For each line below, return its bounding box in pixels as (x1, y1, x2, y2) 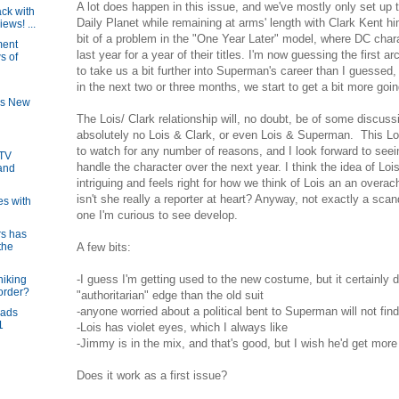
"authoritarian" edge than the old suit (77, 289, 264, 303)
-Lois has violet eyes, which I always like (77, 321, 288, 335)
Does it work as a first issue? (77, 369, 227, 383)
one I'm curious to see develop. (77, 208, 238, 223)
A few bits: (77, 240, 131, 255)
